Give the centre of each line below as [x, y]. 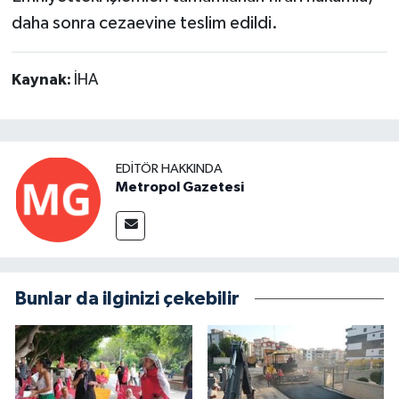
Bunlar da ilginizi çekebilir [127, 299]
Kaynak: [42, 80]
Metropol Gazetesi [180, 187]
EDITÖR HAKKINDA [169, 168]
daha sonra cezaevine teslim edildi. [144, 23]
